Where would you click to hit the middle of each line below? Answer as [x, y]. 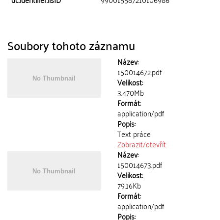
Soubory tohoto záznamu [71, 45]
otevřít [156, 144]
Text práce [134, 134]
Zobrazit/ [132, 144]
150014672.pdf [139, 72]
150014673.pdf [140, 165]
